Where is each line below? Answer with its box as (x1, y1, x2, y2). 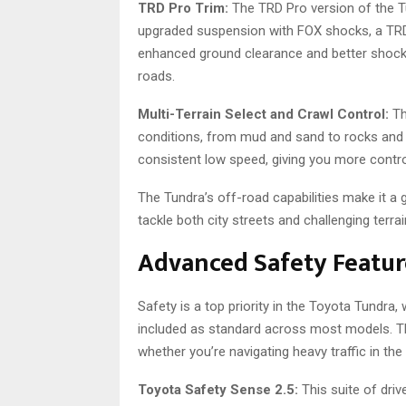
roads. (138, 67, 175, 84)
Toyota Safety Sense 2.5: (138, 381, 298, 398)
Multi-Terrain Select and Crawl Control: (138, 105, 389, 122)
